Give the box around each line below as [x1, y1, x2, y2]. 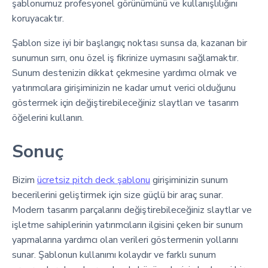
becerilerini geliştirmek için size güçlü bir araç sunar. [12, 188, 223, 202]
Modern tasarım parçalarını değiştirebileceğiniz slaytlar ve [12, 203, 252, 217]
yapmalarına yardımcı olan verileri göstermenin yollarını [12, 233, 238, 246]
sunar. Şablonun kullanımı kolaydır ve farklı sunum [12, 248, 216, 261]
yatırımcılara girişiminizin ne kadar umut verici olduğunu [12, 81, 236, 95]
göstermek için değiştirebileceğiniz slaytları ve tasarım [12, 96, 239, 109]
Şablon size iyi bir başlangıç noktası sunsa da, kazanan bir [12, 36, 247, 50]
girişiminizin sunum [150, 173, 228, 187]
